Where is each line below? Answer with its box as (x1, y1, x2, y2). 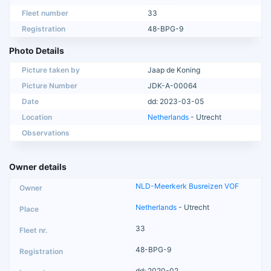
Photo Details (9, 45, 64, 56)
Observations (22, 128, 70, 137)
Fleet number (22, 8, 68, 18)
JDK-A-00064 (148, 80, 197, 90)
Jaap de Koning (148, 65, 200, 74)
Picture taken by (22, 65, 80, 74)
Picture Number (22, 80, 77, 90)
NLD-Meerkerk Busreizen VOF (135, 181, 239, 191)
